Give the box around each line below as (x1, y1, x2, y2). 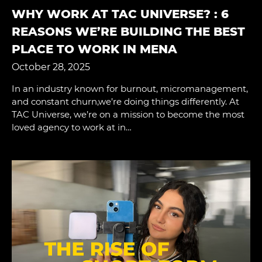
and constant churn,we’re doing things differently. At (12, 95, 239, 107)
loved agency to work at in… (12, 121, 132, 133)
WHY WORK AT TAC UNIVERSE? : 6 (12, 6, 229, 21)
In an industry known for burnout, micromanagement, (12, 82, 248, 94)
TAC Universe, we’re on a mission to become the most (12, 108, 244, 120)
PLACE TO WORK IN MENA (12, 42, 177, 56)
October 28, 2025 (12, 61, 90, 73)
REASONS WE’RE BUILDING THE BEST (12, 24, 245, 39)
